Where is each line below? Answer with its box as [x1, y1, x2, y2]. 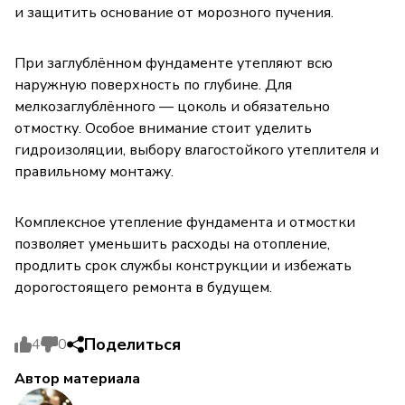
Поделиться [84, 333, 181, 355]
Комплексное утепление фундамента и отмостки [14, 212, 355, 232]
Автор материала [14, 368, 140, 389]
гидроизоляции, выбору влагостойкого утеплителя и [14, 139, 379, 160]
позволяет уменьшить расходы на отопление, [14, 233, 330, 254]
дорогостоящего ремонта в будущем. [14, 277, 272, 297]
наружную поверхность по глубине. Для [14, 74, 292, 95]
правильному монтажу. [14, 161, 174, 182]
